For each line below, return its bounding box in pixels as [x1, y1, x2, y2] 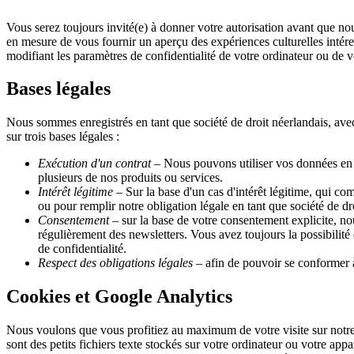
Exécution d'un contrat [38, 156, 151, 171]
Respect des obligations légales [38, 256, 193, 270]
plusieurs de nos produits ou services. [38, 171, 223, 185]
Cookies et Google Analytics [6, 286, 232, 307]
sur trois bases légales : [6, 130, 119, 144]
